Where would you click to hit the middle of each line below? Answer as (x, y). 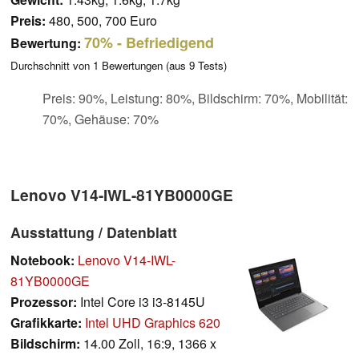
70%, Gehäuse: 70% (101, 119)
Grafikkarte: (46, 322)
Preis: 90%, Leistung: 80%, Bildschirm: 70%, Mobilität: (195, 98)
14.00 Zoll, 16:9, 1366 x (148, 343)
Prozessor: (44, 301)
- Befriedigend (163, 42)
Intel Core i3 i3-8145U (141, 301)
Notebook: (42, 260)
